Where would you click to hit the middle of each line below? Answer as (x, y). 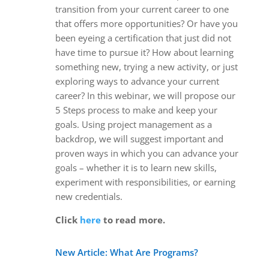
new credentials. (89, 196)
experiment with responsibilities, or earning (145, 182)
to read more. (133, 219)
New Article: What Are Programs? (126, 252)
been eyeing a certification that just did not (143, 38)
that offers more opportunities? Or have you (146, 23)
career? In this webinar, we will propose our (145, 95)
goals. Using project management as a (133, 124)
